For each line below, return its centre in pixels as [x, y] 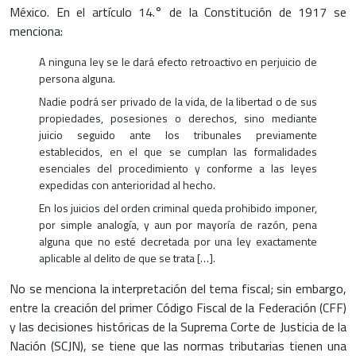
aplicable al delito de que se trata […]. [128, 258]
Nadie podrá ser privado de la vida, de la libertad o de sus [178, 102]
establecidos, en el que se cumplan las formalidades [178, 152]
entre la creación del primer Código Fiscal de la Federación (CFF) [178, 308]
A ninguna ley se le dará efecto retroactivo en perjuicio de [178, 62]
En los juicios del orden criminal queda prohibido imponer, [178, 208]
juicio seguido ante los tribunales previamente [178, 135]
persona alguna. [77, 79]
